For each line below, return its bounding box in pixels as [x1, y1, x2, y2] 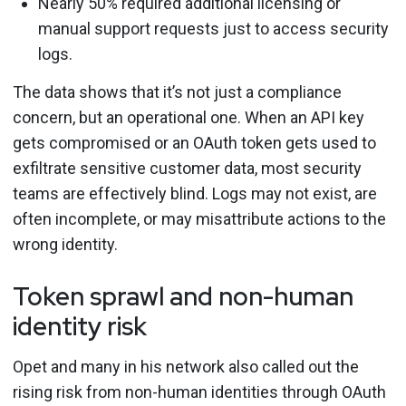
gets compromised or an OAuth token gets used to [13, 133, 376, 152]
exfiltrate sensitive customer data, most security [13, 159, 362, 178]
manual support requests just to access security [38, 19, 389, 38]
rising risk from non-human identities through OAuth [13, 382, 386, 401]
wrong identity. [13, 235, 118, 254]
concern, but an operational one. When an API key [13, 108, 364, 127]
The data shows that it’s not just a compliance [13, 82, 342, 101]
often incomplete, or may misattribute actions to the [13, 209, 386, 228]
